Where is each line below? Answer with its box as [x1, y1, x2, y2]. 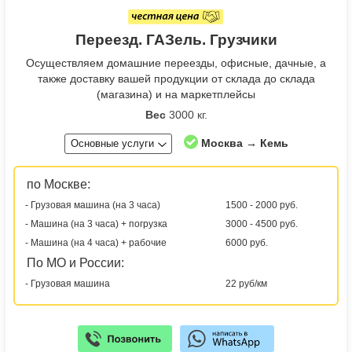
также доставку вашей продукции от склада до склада [37, 71, 315, 85]
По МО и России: [27, 255, 124, 269]
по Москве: [27, 177, 90, 191]
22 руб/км [225, 277, 267, 289]
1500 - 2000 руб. [225, 199, 298, 211]
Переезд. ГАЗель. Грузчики [75, 31, 277, 48]
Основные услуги [70, 137, 154, 149]
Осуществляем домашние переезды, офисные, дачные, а [26, 56, 326, 69]
